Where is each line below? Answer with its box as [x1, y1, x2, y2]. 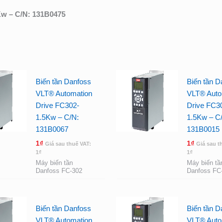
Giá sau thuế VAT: [45, 140, 91, 147]
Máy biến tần [35, 159, 73, 167]
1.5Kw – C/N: [35, 113, 79, 121]
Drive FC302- [35, 101, 79, 110]
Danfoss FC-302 [35, 167, 82, 175]
